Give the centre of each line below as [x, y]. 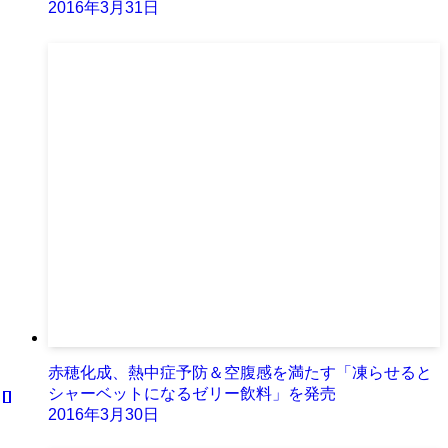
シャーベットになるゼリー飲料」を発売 [192, 393]
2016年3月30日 [103, 414]
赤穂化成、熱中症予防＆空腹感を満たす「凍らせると [240, 372]
